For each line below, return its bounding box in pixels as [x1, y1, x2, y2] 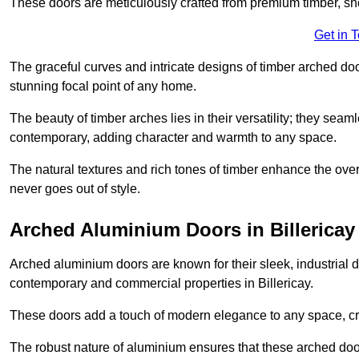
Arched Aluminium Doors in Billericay [10, 218, 355, 240]
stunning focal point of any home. [10, 79, 196, 93]
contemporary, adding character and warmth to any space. [10, 130, 337, 144]
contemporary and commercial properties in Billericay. [10, 276, 313, 290]
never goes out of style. [10, 181, 140, 196]
